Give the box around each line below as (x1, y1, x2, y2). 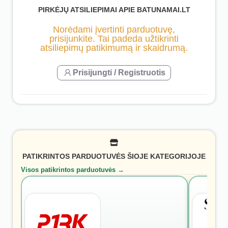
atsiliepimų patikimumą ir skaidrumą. (40, 42, 188, 53)
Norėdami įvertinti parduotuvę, (53, 24, 175, 35)
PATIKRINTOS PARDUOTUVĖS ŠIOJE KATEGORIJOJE (22, 152, 206, 161)
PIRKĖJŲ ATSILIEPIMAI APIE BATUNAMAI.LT (38, 6, 190, 14)
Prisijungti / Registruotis (73, 68, 165, 77)
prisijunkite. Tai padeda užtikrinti (49, 33, 179, 44)
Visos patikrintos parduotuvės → (21, 165, 124, 174)
